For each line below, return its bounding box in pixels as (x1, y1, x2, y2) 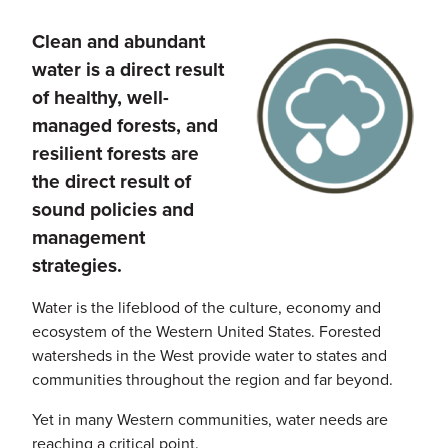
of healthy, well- (32, 82, 169, 112)
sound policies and (32, 194, 194, 224)
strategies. (32, 250, 122, 280)
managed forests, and (32, 110, 218, 140)
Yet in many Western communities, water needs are (32, 407, 388, 431)
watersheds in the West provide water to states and (32, 343, 387, 367)
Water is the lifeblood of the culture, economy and (32, 295, 381, 319)
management (32, 222, 145, 252)
